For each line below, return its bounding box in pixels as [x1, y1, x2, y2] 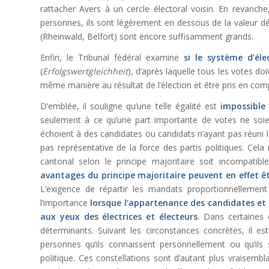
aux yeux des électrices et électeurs [40, 210, 198, 222]
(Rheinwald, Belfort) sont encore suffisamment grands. [40, 31, 253, 43]
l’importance [40, 196, 91, 208]
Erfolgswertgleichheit [43, 65, 128, 77]
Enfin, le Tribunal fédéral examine [40, 51, 184, 63]
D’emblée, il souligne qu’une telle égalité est [40, 100, 217, 112]
